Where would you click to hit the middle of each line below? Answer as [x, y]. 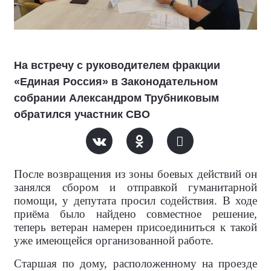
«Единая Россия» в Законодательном [116, 82]
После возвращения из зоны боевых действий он [135, 174]
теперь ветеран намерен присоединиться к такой [135, 227]
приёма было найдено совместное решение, [135, 214]
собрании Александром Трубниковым [116, 98]
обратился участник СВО [82, 114]
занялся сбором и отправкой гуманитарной [135, 187]
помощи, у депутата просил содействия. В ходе [135, 201]
